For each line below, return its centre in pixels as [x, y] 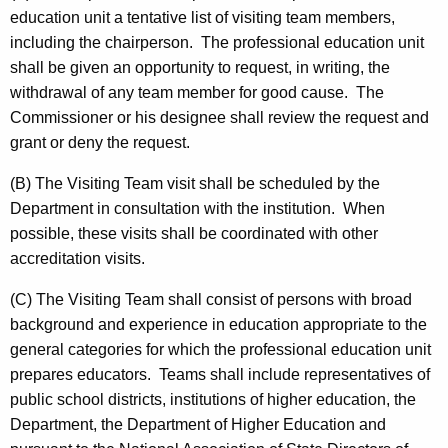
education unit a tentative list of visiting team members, [202, 18]
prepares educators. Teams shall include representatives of [220, 375]
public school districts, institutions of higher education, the [213, 400]
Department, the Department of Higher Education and [198, 425]
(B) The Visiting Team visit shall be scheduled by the [195, 184]
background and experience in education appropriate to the [218, 325]
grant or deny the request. [100, 143]
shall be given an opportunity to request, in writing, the [200, 68]
